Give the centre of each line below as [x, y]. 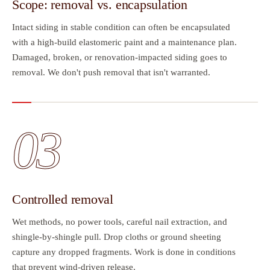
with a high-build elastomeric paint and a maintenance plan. [124, 42]
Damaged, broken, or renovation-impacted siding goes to [120, 58]
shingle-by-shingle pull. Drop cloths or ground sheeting [117, 237]
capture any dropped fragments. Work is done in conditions [124, 252]
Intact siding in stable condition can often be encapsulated [121, 27]
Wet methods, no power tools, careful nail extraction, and [120, 222]
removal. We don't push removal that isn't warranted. [111, 73]
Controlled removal [63, 199]
